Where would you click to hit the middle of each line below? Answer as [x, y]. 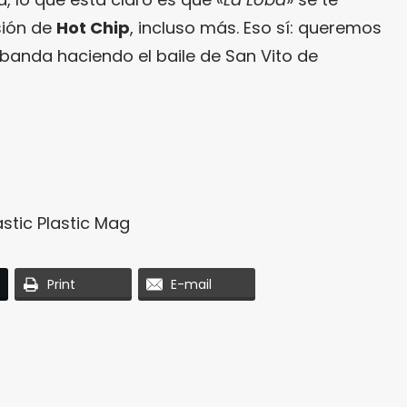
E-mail [191, 284]
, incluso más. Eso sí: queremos [256, 27]
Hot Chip [93, 27]
